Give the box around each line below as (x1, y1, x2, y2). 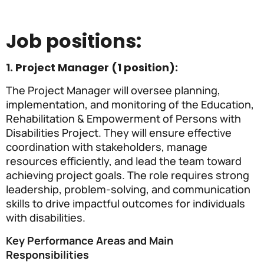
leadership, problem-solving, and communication (6, 182, 250, 197)
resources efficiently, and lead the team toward (6, 154, 242, 169)
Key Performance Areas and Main (6, 233, 173, 247)
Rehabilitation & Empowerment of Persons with (6, 111, 241, 126)
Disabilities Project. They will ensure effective (6, 126, 232, 140)
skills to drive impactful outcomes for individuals (6, 196, 245, 211)
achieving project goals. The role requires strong (6, 168, 249, 183)
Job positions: (6, 28, 141, 55)
